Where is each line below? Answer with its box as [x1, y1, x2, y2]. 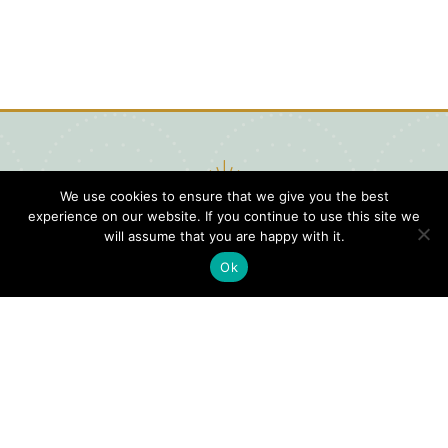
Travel [156, 388, 219, 415]
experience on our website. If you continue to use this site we [28, 208, 420, 224]
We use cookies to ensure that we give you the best [59, 188, 389, 204]
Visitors [322, 332, 417, 361]
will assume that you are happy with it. [103, 228, 345, 244]
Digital [322, 298, 408, 327]
